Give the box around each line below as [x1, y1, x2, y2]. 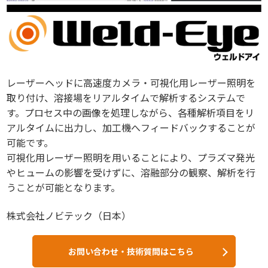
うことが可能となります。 [7, 179, 121, 194]
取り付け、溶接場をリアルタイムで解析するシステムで [7, 90, 246, 105]
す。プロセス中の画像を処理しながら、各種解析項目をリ [7, 105, 255, 120]
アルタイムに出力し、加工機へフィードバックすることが [7, 120, 256, 135]
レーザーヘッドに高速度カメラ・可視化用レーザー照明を [7, 75, 256, 90]
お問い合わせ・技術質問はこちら [68, 245, 194, 257]
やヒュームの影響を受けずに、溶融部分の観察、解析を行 [7, 165, 256, 179]
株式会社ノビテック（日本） [7, 208, 132, 223]
